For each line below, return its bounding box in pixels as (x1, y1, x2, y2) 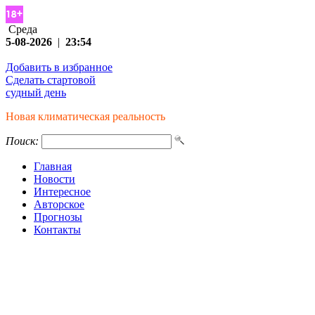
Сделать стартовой (6, 74, 96, 86)
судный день (6, 86, 66, 98)
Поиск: (6, 135, 39, 147)
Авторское (34, 198, 84, 210)
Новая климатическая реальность (6, 110, 165, 122)
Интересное (34, 186, 91, 198)
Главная (34, 160, 72, 172)
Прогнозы (34, 211, 82, 223)
